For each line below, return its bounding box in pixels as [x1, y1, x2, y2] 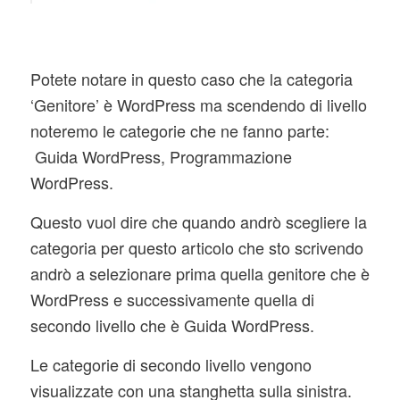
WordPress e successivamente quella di [29, 287, 314, 311]
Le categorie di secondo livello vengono [29, 353, 312, 377]
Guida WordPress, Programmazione [29, 144, 292, 168]
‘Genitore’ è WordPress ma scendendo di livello [29, 92, 367, 116]
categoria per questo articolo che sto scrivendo [29, 235, 363, 259]
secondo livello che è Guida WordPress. [29, 312, 314, 337]
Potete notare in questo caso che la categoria [29, 66, 353, 90]
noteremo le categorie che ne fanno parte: [29, 118, 329, 142]
